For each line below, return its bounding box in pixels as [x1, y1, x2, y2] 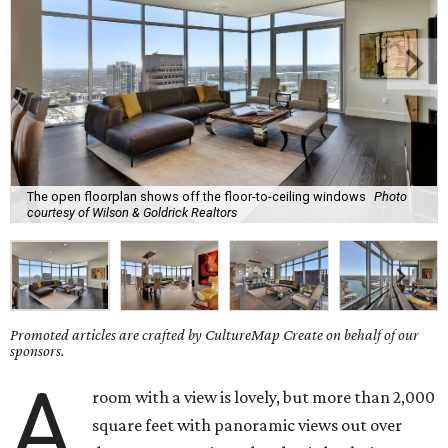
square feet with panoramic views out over [92, 415, 403, 436]
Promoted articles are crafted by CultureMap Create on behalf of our [10, 326, 419, 344]
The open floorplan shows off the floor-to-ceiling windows [27, 188, 366, 204]
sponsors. [10, 342, 65, 360]
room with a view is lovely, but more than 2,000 [92, 387, 436, 408]
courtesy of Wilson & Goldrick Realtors [27, 204, 237, 220]
